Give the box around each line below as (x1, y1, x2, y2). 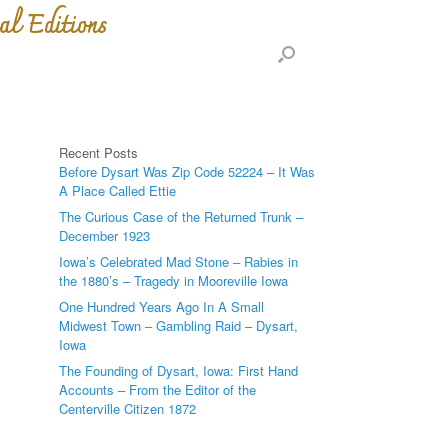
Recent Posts (59, 143, 139, 162)
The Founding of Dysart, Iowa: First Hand (59, 361, 299, 380)
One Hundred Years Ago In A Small (59, 297, 265, 316)
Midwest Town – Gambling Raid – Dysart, (59, 316, 299, 335)
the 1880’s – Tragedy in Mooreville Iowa (59, 271, 289, 290)
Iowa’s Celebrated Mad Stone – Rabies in (59, 252, 299, 271)
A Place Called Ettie (59, 181, 177, 200)
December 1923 (59, 226, 151, 245)
